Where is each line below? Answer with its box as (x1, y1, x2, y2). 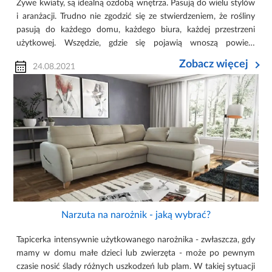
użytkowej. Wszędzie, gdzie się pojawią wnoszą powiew (16, 38, 256, 47)
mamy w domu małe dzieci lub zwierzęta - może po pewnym (16, 248, 256, 257)
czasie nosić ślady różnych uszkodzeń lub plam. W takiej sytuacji (16, 262, 256, 271)
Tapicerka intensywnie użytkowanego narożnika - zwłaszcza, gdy (16, 235, 256, 244)
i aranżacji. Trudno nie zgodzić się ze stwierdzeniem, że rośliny (16, 12, 256, 21)
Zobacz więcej (178, 58, 248, 70)
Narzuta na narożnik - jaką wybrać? (61, 209, 211, 220)
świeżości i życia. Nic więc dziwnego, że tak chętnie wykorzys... (16, 52, 249, 61)
